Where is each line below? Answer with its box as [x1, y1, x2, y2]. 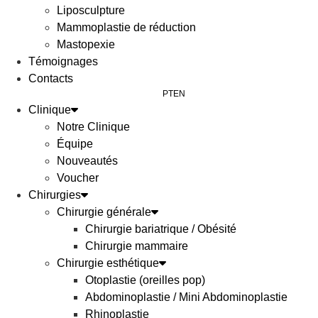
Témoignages [28, 55, 98, 67]
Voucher [57, 172, 99, 184]
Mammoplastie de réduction [57, 21, 196, 33]
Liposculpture [57, 4, 125, 16]
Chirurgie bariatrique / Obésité [85, 223, 236, 235]
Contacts [28, 72, 73, 84]
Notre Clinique [57, 121, 130, 133]
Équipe [57, 138, 93, 150]
